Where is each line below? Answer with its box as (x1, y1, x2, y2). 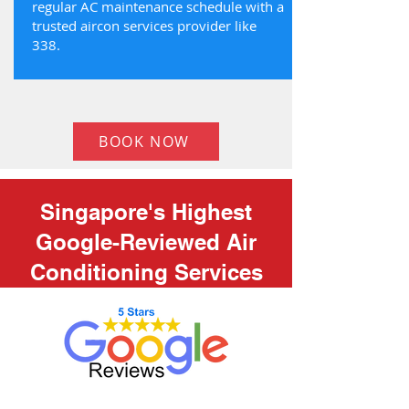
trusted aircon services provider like (32, 16, 257, 35)
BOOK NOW (99, 131, 190, 152)
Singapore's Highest (40, 199, 252, 225)
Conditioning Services (29, 259, 263, 285)
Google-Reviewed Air (36, 229, 257, 255)
